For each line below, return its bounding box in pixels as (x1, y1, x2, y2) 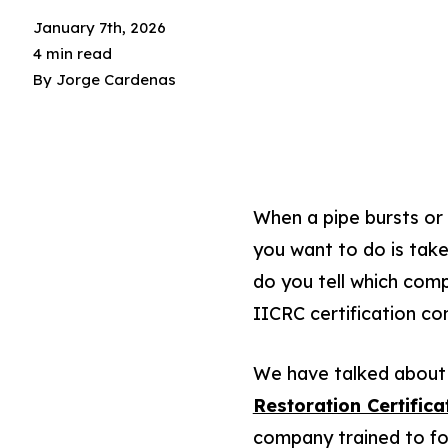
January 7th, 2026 (33, 18, 167, 38)
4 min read (33, 44, 113, 64)
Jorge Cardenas (56, 70, 177, 90)
